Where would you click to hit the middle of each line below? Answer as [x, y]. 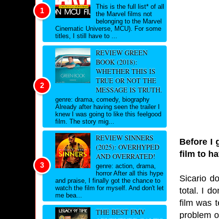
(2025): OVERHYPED [127, 147]
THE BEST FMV [120, 212]
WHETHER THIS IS [125, 71]
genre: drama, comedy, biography [102, 99]
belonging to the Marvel [129, 22]
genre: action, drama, [126, 166]
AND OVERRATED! [125, 156]
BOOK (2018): [116, 62]
